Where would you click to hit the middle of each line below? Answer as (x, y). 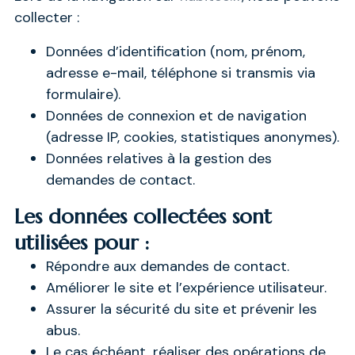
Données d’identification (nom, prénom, (175, 51)
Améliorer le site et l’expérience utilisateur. (186, 287)
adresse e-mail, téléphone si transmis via (180, 73)
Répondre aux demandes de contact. (167, 266)
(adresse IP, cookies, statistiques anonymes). (192, 137)
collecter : (46, 17)
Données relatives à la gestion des (158, 158)
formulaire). (83, 94)
